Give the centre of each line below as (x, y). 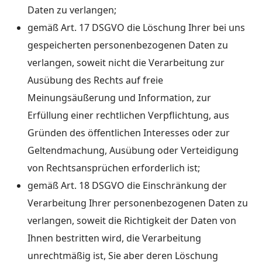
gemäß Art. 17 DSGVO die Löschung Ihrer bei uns (136, 27)
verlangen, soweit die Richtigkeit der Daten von (132, 220)
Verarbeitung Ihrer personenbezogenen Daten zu (138, 203)
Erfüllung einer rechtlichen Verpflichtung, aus (128, 115)
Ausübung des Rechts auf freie (95, 80)
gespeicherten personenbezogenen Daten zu (128, 45)
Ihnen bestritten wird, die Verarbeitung (114, 238)
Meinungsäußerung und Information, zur (119, 98)
